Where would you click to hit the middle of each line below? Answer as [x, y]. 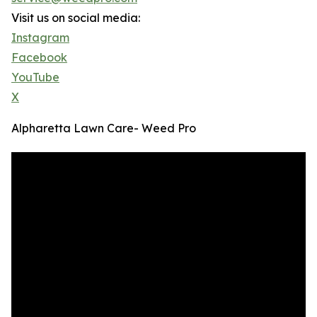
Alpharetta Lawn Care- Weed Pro [104, 128]
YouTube [35, 77]
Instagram [40, 38]
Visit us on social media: [76, 18]
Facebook [39, 57]
